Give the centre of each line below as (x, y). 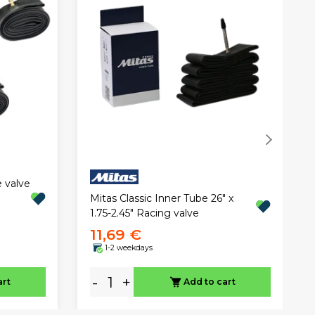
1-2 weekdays (128, 247)
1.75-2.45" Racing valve (144, 213)
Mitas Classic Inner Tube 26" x (161, 199)
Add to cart (209, 282)
